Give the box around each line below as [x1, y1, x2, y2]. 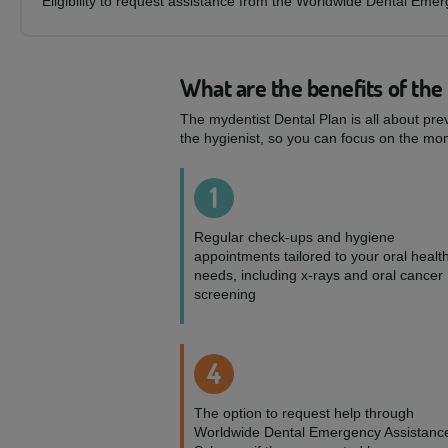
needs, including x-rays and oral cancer [194, 267, 443, 283]
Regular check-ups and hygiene [194, 229, 395, 245]
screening [194, 286, 256, 302]
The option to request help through [194, 405, 414, 421]
